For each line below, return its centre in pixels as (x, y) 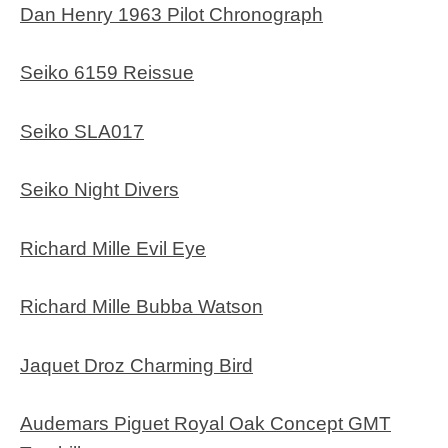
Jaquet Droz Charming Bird (136, 365)
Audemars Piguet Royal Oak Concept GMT (205, 424)
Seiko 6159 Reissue (107, 73)
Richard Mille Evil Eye (113, 248)
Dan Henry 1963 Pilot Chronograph (171, 14)
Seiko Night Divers (99, 190)
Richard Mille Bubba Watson (141, 307)
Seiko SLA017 (82, 131)
